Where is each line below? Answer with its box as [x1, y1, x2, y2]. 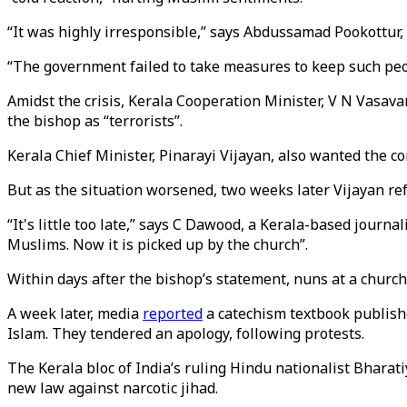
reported [143, 303, 203, 323]
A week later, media [7, 303, 143, 323]
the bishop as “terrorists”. [7, 111, 183, 131]
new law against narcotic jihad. [7, 378, 218, 398]
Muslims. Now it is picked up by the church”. [7, 234, 308, 254]
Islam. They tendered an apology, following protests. [7, 323, 364, 343]
